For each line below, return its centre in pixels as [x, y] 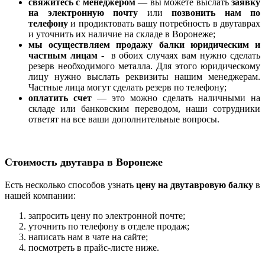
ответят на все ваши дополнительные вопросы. [124, 119]
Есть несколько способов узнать [70, 185]
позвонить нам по [216, 12]
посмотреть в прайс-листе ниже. [94, 247]
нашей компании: [40, 195]
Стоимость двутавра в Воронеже [84, 162]
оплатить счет [60, 98]
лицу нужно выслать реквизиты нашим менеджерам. [144, 76]
